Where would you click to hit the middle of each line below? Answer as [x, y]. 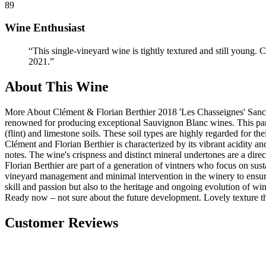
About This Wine [57, 86]
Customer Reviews [61, 222]
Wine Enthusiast [45, 28]
